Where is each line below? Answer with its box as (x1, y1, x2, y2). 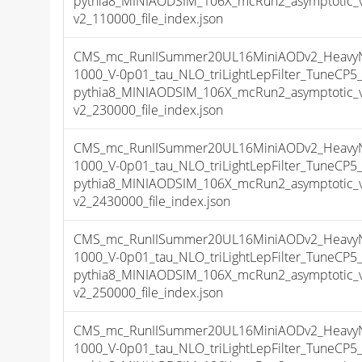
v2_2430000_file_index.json (74, 192, 231, 211)
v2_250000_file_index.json (74, 284, 224, 302)
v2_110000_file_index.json (74, 10, 224, 28)
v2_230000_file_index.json (74, 101, 224, 120)
